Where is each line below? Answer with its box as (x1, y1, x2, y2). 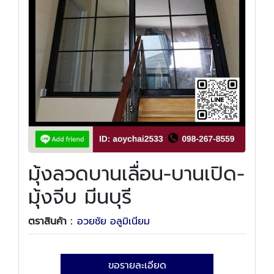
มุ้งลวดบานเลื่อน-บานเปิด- (28, 159, 245, 189)
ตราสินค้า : (28, 214, 72, 229)
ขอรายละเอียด (108, 258, 166, 273)
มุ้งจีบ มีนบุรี (28, 182, 131, 212)
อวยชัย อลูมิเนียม (77, 214, 150, 229)
